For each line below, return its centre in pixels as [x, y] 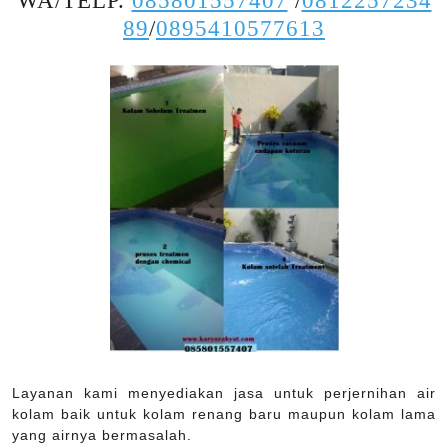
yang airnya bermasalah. [102, 435]
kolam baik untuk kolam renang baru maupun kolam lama [224, 414]
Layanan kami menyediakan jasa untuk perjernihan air [224, 393]
